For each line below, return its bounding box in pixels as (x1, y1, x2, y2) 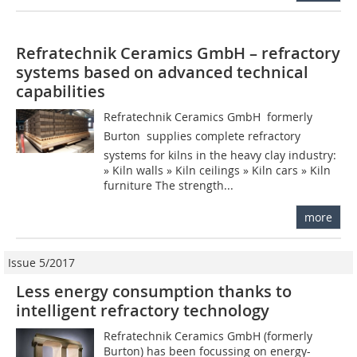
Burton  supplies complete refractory (104, 127, 301, 143)
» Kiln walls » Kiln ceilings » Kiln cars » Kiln (104, 162, 331, 178)
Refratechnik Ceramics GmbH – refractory (16, 41, 340, 64)
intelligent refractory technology (16, 299, 269, 321)
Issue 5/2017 (8, 254, 75, 270)
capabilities (16, 80, 105, 102)
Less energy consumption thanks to (16, 280, 292, 302)
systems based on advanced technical (16, 61, 308, 83)
